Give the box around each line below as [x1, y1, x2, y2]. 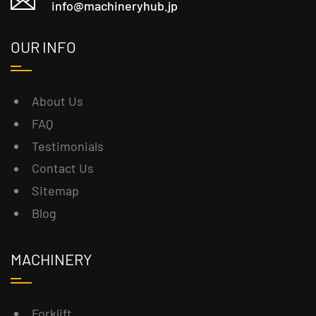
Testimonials [32, 138, 104, 154]
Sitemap [32, 183, 79, 199]
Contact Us [32, 160, 94, 176]
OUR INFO [11, 37, 76, 56]
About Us [32, 93, 83, 109]
